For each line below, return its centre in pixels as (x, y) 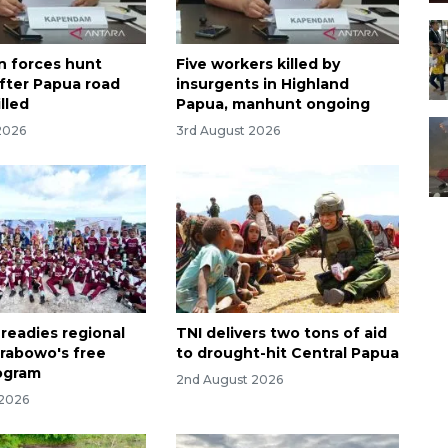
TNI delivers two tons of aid (281, 333)
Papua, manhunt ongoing (272, 103)
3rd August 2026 (227, 130)
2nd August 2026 (229, 380)
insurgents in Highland (262, 83)
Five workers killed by (257, 63)
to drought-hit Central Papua (287, 353)
